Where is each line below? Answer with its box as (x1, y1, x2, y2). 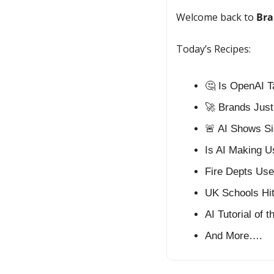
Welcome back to (176, 10, 256, 24)
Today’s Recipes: (176, 42, 251, 56)
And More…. (205, 230, 262, 242)
